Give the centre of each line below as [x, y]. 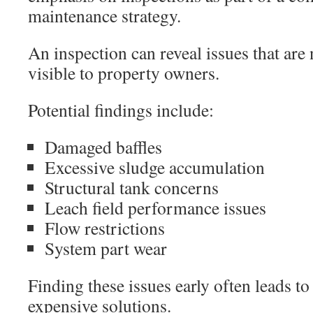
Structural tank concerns [132, 187]
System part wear [106, 248]
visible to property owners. [124, 73]
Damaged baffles [103, 147]
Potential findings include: [121, 110]
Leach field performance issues [155, 208]
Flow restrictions [105, 228]
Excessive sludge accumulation [155, 167]
